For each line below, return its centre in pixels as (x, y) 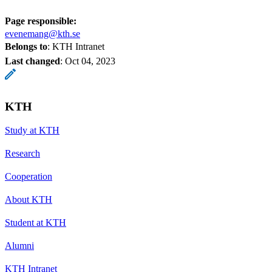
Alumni (19, 245)
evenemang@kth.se (42, 33)
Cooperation (29, 176)
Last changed (32, 61)
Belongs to (26, 46)
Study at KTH (32, 130)
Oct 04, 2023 (90, 61)
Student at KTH (36, 222)
